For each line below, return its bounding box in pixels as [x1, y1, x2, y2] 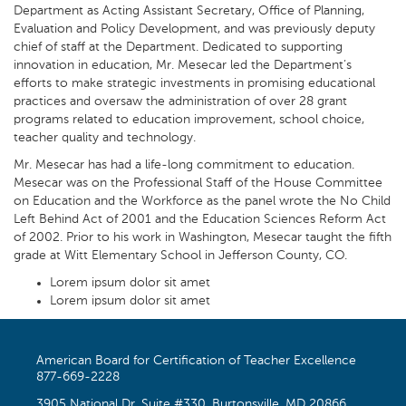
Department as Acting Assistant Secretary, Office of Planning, [14, 5, 364, 17]
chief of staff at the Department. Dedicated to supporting [14, 41, 343, 53]
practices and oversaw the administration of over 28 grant [14, 95, 347, 108]
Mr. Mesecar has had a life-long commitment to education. [14, 159, 354, 171]
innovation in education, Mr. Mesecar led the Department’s [14, 59, 352, 72]
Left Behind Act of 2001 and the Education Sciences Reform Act [14, 213, 386, 226]
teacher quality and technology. [14, 131, 196, 144]
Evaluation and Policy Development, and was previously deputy [14, 23, 375, 35]
